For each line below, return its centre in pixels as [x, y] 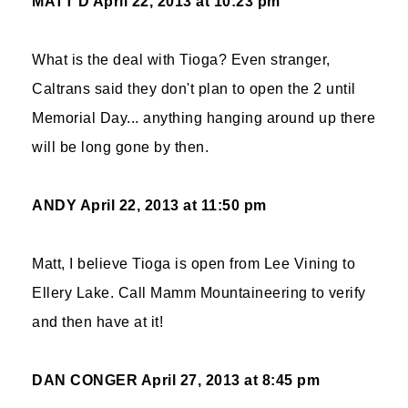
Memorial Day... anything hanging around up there [204, 118]
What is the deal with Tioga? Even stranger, [181, 60]
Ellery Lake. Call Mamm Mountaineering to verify [199, 293]
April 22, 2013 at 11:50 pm [173, 205]
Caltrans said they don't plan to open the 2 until [194, 89]
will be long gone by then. [120, 147]
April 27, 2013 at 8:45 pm [230, 380]
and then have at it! [97, 322]
